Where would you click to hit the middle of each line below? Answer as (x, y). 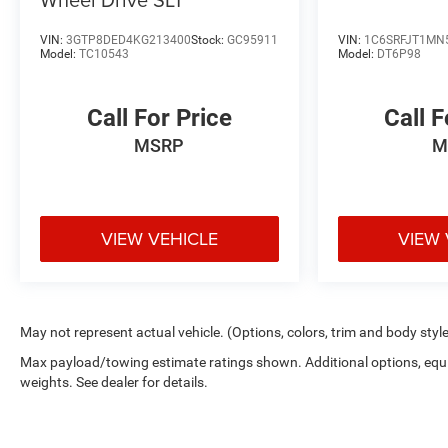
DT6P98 (398, 54)
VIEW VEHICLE (159, 238)
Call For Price (159, 118)
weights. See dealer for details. (114, 381)
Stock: (209, 40)
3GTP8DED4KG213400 (128, 40)
